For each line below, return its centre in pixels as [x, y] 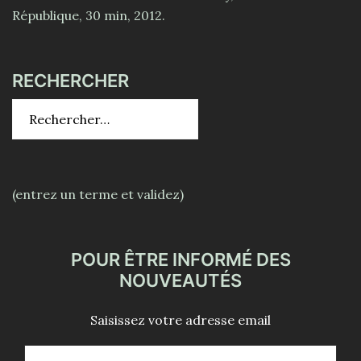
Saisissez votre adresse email [180, 320]
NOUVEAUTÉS [180, 280]
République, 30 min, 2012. [89, 15]
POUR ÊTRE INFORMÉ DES [180, 259]
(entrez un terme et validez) [98, 194]
